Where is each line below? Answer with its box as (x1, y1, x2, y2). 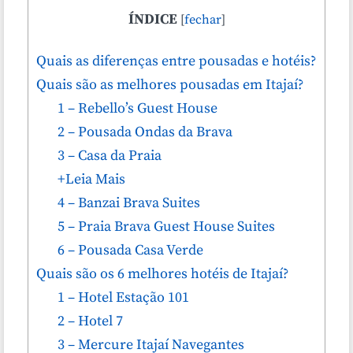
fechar (184, 12, 221, 28)
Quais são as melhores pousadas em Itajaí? (36, 76, 304, 95)
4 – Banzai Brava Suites (58, 194, 201, 213)
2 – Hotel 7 (58, 312, 124, 331)
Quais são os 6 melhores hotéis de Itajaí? (36, 265, 289, 284)
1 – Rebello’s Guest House (58, 99, 218, 118)
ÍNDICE (128, 10, 177, 28)
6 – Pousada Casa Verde (58, 241, 204, 260)
